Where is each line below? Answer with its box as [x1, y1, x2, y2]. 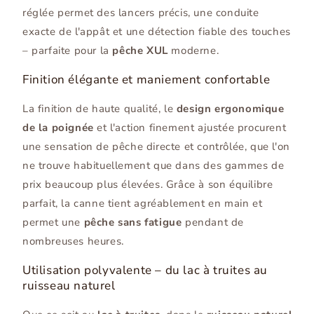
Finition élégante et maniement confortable [22, 71, 271, 88]
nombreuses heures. [22, 234, 124, 249]
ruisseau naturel [22, 278, 116, 294]
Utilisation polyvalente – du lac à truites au [22, 262, 268, 279]
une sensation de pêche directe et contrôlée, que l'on [22, 139, 290, 154]
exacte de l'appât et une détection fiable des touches [22, 25, 291, 39]
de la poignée [22, 121, 94, 135]
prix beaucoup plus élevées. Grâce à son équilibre [22, 177, 273, 192]
